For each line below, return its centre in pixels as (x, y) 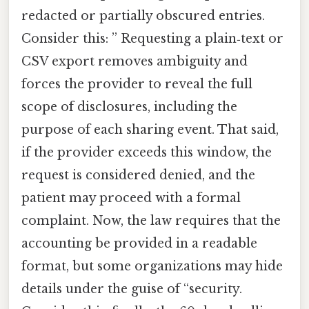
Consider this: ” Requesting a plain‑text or (152, 38)
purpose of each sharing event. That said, (150, 129)
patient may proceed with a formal (131, 198)
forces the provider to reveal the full (137, 84)
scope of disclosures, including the (129, 107)
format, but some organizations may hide (152, 266)
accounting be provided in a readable (139, 243)
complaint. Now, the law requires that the (151, 220)
